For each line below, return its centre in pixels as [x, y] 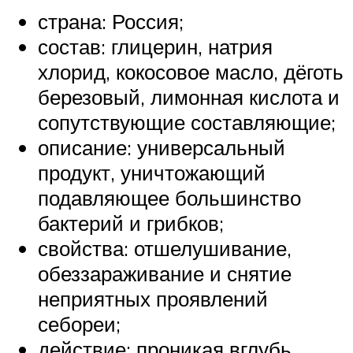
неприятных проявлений [153, 299]
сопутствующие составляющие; [187, 123]
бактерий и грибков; [131, 223]
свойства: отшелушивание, [165, 249]
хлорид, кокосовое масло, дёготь [191, 72]
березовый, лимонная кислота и [189, 97]
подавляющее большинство [169, 198]
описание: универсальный [162, 148]
